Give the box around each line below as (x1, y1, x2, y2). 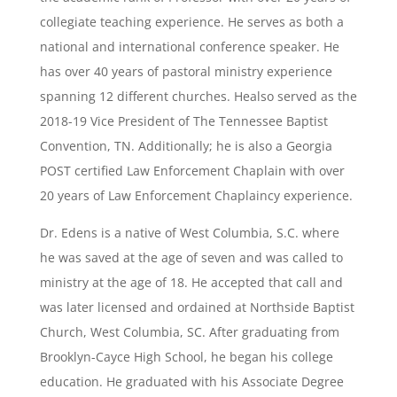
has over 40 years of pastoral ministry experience (39, 63, 332, 80)
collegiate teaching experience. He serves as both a (39, 13, 344, 30)
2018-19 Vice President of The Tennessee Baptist (39, 113, 328, 129)
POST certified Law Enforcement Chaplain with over (39, 162, 345, 179)
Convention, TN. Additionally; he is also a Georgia (39, 137, 332, 154)
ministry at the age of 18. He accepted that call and (39, 274, 343, 291)
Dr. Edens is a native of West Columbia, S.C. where (39, 224, 339, 241)
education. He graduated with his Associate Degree (39, 373, 344, 390)
